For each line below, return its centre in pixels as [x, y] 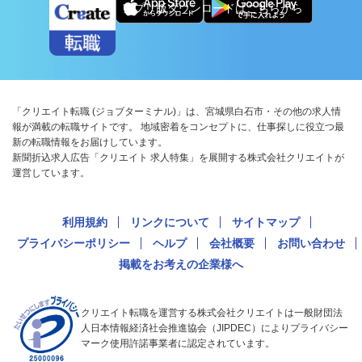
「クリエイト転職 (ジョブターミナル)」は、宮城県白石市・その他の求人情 [177, 112]
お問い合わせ [311, 244]
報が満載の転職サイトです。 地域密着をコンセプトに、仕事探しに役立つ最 [178, 127]
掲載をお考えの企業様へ [181, 265]
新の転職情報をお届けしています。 [90, 143]
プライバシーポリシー [74, 244]
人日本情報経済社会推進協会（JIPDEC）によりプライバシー [215, 328]
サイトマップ [266, 223]
